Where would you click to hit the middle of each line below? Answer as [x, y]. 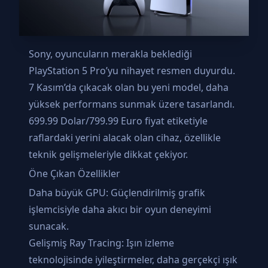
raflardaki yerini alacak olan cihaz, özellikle [125, 137]
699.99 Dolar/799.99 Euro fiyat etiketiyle [118, 121]
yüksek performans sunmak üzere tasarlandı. [132, 104]
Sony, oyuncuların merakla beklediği [110, 54]
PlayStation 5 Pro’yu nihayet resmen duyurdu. [132, 70]
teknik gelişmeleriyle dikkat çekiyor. [108, 154]
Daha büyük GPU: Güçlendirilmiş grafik [117, 192]
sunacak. [49, 226]
